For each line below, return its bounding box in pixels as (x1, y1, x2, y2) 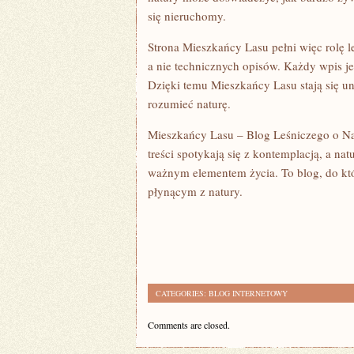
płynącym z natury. (148, 183, 243, 199)
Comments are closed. (148, 318, 230, 331)
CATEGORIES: (156, 288, 209, 299)
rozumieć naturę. (148, 96, 231, 111)
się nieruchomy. (148, 8, 226, 24)
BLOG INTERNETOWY (209, 288, 288, 299)
